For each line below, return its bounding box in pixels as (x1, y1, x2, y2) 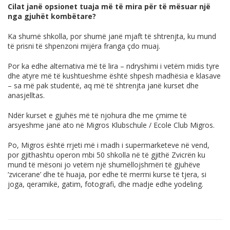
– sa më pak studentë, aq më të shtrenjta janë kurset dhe (8, 81, 199, 91)
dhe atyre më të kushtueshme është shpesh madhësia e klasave (8, 71, 221, 81)
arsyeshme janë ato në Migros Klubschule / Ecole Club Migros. (8, 120, 215, 130)
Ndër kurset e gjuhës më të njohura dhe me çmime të (8, 110, 187, 121)
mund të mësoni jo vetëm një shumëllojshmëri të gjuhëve (8, 160, 200, 170)
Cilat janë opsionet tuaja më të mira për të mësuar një (8, 2, 210, 12)
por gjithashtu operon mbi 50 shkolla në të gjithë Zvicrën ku (8, 150, 205, 160)
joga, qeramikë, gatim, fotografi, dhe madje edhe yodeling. (8, 179, 203, 189)
